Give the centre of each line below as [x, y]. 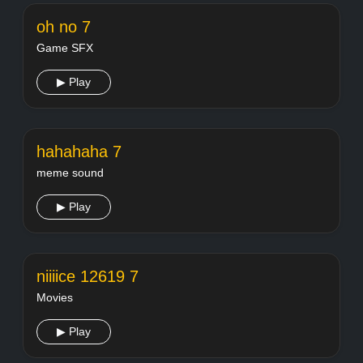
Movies [55, 297]
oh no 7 [64, 27]
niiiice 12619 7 [88, 276]
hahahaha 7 [79, 152]
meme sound [70, 173]
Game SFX [65, 48]
